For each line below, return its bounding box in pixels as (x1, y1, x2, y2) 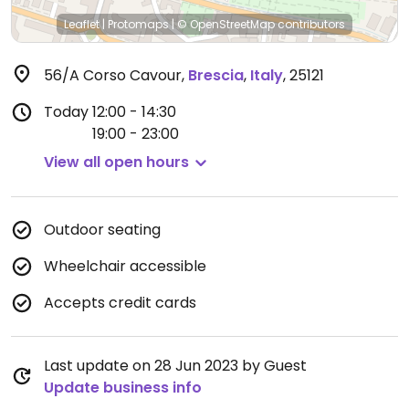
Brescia (188, 65, 244, 86)
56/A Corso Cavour (44, 65, 182, 86)
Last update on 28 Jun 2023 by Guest (44, 355, 307, 376)
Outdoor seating (44, 219, 161, 240)
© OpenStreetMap (177, 16, 275, 32)
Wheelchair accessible (44, 256, 206, 277)
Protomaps (108, 16, 169, 32)
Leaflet (64, 16, 100, 32)
